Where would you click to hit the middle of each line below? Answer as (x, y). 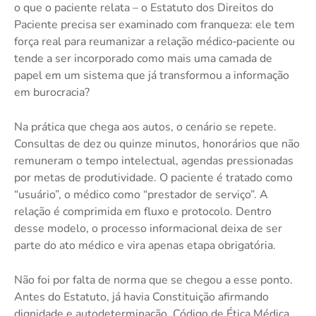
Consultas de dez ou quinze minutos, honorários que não (157, 144)
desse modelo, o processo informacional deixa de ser (148, 228)
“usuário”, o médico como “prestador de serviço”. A (141, 194)
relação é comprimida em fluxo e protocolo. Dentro (143, 211)
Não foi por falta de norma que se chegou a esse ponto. (153, 280)
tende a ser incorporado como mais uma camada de (143, 58)
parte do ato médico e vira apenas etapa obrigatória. (145, 245)
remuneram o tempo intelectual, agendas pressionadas (154, 160)
